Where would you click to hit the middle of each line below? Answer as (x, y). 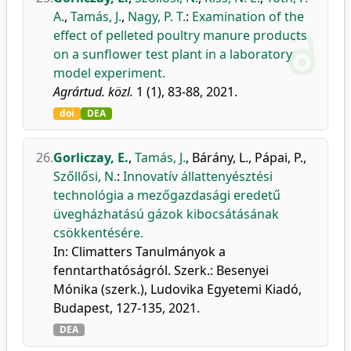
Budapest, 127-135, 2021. (127, 308)
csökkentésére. (98, 233)
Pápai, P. (279, 157)
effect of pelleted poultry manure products (180, 35)
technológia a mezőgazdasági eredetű (167, 195)
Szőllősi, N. (85, 176)
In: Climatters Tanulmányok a (139, 251)
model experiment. (109, 73)
